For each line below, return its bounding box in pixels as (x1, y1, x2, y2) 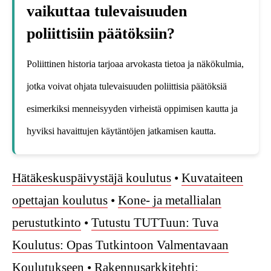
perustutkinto (12, 215, 81, 230)
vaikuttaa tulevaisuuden (27, 2, 187, 20)
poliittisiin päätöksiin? (27, 24, 175, 42)
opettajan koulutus (12, 192, 108, 207)
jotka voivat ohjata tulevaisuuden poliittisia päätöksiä (27, 80, 227, 91)
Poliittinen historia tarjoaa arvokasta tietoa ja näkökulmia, (27, 58, 244, 69)
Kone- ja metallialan (118, 192, 221, 207)
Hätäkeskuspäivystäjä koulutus (12, 170, 171, 185)
